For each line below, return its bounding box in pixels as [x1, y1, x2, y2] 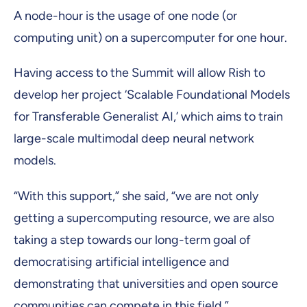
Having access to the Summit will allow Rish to [14, 65, 265, 81]
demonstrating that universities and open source [14, 275, 278, 291]
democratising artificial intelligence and [14, 254, 230, 269]
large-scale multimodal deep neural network [14, 131, 254, 147]
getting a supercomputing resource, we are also [14, 210, 274, 225]
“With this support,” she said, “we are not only [14, 188, 258, 204]
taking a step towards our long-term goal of [14, 232, 251, 247]
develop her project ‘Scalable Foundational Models [14, 87, 290, 103]
